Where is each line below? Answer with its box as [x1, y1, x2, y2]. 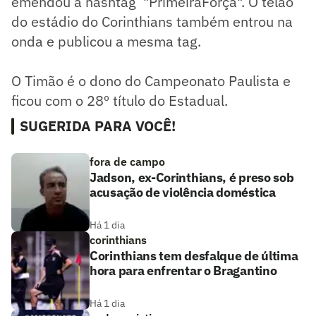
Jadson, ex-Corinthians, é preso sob [90, 169, 294, 186]
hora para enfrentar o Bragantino [90, 262, 277, 279]
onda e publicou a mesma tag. [11, 32, 201, 51]
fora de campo [90, 154, 165, 169]
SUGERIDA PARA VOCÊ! [20, 116, 176, 135]
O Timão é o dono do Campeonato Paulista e [11, 71, 291, 90]
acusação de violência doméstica [90, 184, 276, 200]
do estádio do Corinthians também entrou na [11, 12, 293, 31]
